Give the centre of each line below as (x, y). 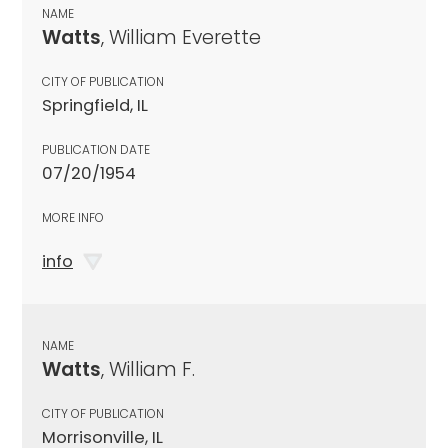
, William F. (148, 369)
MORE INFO (73, 217)
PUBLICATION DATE (96, 149)
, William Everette (181, 37)
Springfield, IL (95, 105)
